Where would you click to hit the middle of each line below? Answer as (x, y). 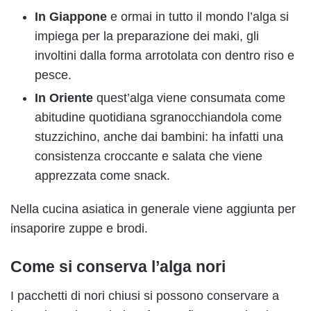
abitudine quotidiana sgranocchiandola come (158, 118)
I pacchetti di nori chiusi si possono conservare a (145, 295)
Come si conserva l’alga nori (118, 267)
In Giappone (71, 17)
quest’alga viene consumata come (189, 98)
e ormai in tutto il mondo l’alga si (198, 17)
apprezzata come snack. (102, 176)
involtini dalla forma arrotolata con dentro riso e (165, 56)
